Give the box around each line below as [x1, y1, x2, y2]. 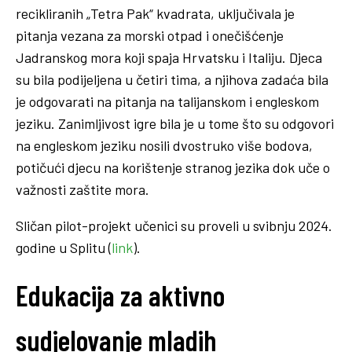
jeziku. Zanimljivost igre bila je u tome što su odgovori [16, 114, 334, 132]
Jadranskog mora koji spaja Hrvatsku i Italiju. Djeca [16, 48, 322, 66]
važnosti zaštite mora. [16, 180, 149, 198]
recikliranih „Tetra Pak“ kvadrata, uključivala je [16, 4, 295, 22]
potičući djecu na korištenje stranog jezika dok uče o [16, 158, 330, 176]
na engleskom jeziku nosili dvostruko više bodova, [16, 136, 313, 154]
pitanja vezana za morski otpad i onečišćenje [16, 26, 284, 44]
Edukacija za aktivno [16, 277, 225, 312]
